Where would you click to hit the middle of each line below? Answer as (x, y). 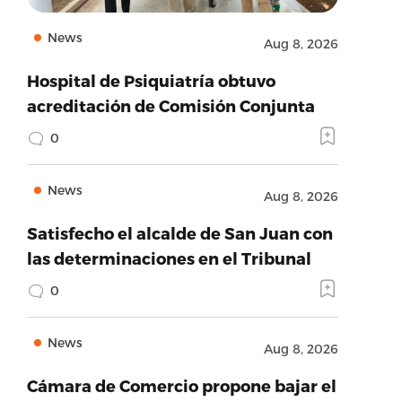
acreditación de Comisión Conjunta (170, 105)
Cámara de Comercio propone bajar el (181, 385)
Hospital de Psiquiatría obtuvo (151, 80)
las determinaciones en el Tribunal (169, 258)
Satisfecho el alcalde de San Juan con (179, 233)
